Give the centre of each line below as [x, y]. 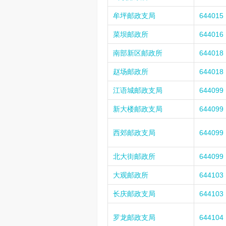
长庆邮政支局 [134, 194]
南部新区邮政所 [138, 53]
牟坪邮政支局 [134, 16]
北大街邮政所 [134, 156]
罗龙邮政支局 [134, 217]
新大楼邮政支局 [138, 109]
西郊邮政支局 [134, 133]
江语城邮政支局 [138, 90]
